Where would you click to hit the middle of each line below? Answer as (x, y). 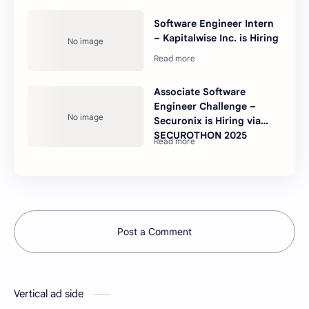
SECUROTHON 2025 (201, 136)
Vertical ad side (50, 294)
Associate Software (200, 92)
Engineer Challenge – (205, 107)
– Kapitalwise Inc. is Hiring (217, 38)
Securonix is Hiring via (208, 121)
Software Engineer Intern (214, 23)
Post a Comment (154, 232)
